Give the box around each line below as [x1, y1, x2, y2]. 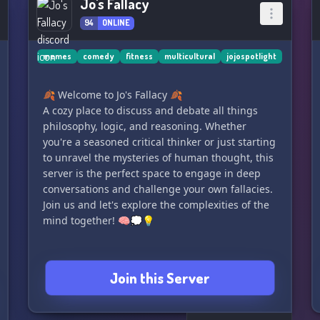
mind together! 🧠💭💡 [42, 214, 154, 227]
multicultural [164, 51, 216, 61]
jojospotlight [226, 51, 277, 61]
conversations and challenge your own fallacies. [42, 182, 273, 196]
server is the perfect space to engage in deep [42, 166, 261, 180]
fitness [126, 51, 154, 61]
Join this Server [109, 269, 210, 287]
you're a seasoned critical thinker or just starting [42, 135, 276, 149]
